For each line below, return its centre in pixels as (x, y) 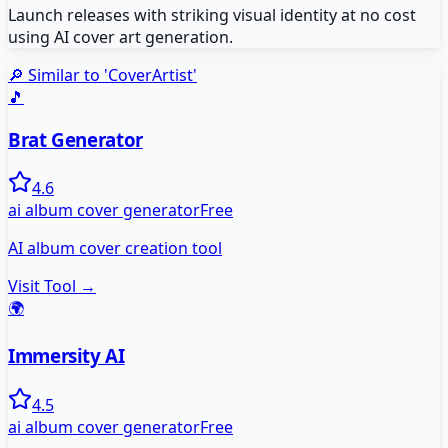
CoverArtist (150, 74)
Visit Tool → (52, 286)
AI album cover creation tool (115, 248)
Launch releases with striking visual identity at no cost (212, 14)
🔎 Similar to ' (58, 74)
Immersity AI (66, 356)
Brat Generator (75, 139)
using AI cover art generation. (120, 36)
